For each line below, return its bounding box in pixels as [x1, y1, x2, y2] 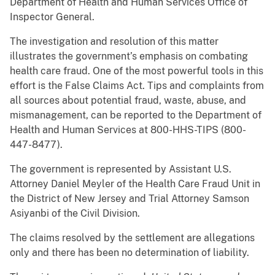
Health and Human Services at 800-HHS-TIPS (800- [10, 124, 246, 136]
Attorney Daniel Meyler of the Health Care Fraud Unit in [10, 178, 260, 190]
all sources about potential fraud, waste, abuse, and [10, 95, 246, 107]
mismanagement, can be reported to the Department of [10, 109, 261, 122]
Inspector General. [10, 11, 95, 23]
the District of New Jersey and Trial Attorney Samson [10, 193, 249, 205]
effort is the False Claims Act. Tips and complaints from [10, 80, 264, 92]
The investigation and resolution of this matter [10, 36, 219, 48]
